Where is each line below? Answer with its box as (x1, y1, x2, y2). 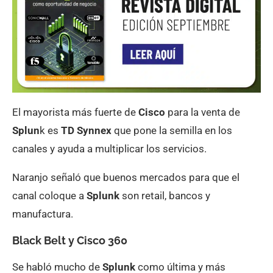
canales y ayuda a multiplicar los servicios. (12, 142, 207, 155)
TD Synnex (61, 124, 114, 136)
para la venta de (168, 105, 240, 118)
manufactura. (12, 207, 73, 220)
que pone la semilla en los (114, 124, 232, 136)
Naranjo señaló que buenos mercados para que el (12, 171, 239, 183)
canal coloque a (12, 189, 87, 202)
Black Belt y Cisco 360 (12, 233, 127, 247)
